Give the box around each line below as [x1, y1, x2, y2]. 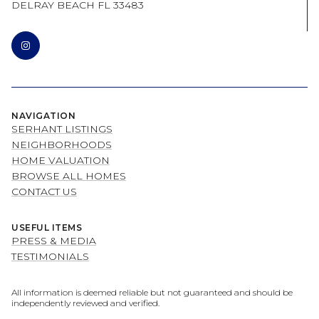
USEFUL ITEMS [11, 222, 82, 234]
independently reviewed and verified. [11, 298, 159, 309]
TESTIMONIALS [11, 250, 89, 263]
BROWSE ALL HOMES [11, 169, 126, 183]
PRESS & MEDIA [11, 234, 96, 248]
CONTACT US [11, 185, 77, 199]
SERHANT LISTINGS [11, 122, 113, 136]
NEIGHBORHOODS [11, 138, 112, 152]
